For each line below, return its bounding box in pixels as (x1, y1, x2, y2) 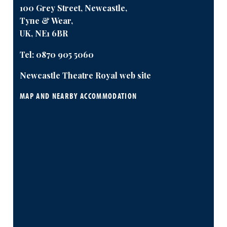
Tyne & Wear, (19, 15, 73, 26)
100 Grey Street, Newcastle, (19, 3, 127, 14)
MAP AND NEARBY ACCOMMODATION (19, 91, 137, 101)
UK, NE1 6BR (19, 28, 68, 39)
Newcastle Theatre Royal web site (19, 69, 151, 81)
